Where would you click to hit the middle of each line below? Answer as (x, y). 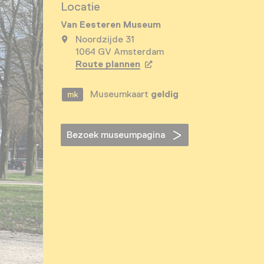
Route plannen (108, 64)
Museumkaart (121, 94)
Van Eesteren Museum (111, 25)
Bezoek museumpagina (116, 135)
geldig (165, 94)
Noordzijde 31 (105, 39)
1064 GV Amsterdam (120, 52)
